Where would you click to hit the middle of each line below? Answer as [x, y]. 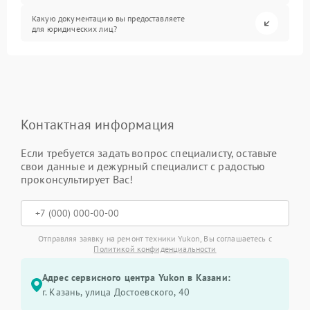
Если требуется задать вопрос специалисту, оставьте [149, 153]
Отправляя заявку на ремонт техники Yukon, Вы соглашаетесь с [155, 238]
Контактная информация [98, 125]
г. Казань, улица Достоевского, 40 [116, 292]
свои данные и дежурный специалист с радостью [143, 166]
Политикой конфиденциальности [155, 249]
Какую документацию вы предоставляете [109, 18]
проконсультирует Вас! [77, 179]
